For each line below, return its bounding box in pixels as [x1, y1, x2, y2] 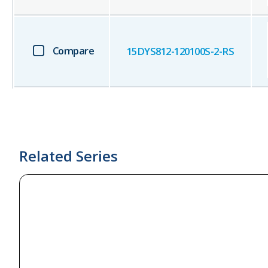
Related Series [19, 146, 118, 166]
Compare [52, 44, 95, 58]
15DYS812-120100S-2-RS [126, 44, 234, 59]
